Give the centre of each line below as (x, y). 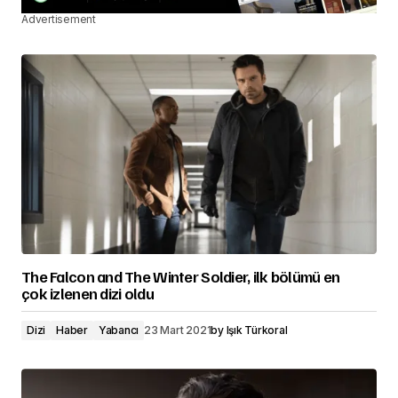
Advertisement (59, 20)
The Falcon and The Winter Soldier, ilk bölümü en (181, 277)
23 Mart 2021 (178, 330)
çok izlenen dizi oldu (88, 294)
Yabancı (119, 330)
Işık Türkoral (257, 330)
